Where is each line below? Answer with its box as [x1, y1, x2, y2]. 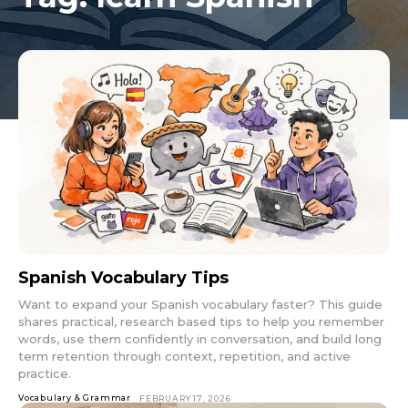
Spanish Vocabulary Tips [18, 267, 229, 288]
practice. [18, 365, 71, 381]
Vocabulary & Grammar [18, 392, 131, 403]
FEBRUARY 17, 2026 [139, 393, 231, 403]
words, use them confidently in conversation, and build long [18, 331, 382, 346]
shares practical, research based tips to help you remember [18, 313, 384, 329]
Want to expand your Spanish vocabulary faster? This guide [18, 296, 382, 311]
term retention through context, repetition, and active [18, 348, 351, 363]
